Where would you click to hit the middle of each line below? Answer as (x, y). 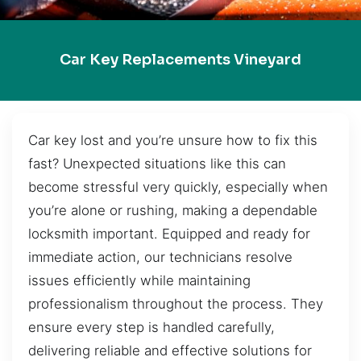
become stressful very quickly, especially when (178, 187)
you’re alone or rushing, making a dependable (173, 210)
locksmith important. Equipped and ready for (169, 233)
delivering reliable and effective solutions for (170, 350)
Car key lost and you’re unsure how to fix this (173, 140)
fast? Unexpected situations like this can (157, 163)
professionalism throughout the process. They (176, 303)
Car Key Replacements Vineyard (180, 60)
